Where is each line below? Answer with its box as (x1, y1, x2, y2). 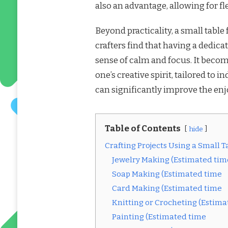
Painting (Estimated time (111, 212, 206, 222)
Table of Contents (104, 123, 181, 134)
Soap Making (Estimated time (111, 169, 222, 179)
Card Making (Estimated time (111, 184, 222, 193)
